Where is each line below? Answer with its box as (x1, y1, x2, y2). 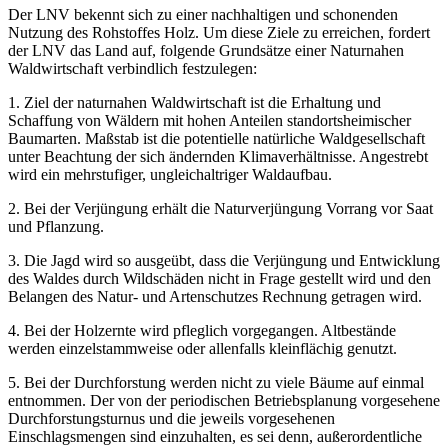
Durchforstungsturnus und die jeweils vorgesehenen (8, 409, 335, 427)
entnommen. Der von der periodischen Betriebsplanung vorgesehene (8, 391, 440, 409)
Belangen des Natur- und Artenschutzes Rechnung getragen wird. (8, 287, 422, 305)
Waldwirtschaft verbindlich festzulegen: (8, 59, 257, 77)
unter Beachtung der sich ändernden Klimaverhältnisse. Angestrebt (8, 147, 428, 165)
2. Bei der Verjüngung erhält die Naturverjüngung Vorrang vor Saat (8, 199, 433, 217)
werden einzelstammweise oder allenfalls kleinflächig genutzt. (8, 339, 397, 357)
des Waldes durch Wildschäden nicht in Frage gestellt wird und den (8, 269, 431, 287)
